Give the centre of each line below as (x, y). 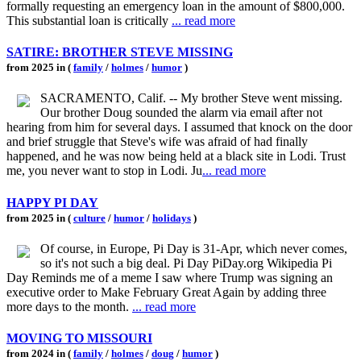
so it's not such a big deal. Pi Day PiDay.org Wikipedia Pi (186, 263)
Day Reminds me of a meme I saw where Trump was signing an (170, 277)
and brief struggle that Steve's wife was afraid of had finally (157, 142)
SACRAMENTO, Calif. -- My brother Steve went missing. (191, 98)
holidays (172, 218)
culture (89, 218)
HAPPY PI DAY (52, 202)
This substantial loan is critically (89, 20)
